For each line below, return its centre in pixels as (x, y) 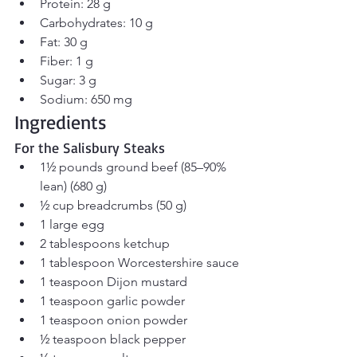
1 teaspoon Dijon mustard (114, 281)
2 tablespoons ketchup (105, 243)
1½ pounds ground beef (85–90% (135, 167)
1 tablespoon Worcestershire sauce (139, 262)
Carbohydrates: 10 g (96, 22)
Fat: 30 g (64, 41)
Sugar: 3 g (68, 80)
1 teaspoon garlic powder (112, 300)
